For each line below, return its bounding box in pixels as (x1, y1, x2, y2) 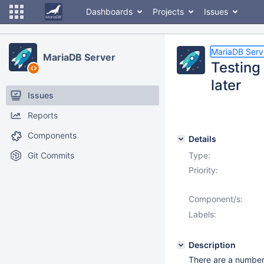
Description (189, 240, 236, 250)
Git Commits (28, 150, 74, 160)
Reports (28, 110, 58, 120)
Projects (153, 6, 184, 16)
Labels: (189, 209, 216, 219)
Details (189, 134, 216, 144)
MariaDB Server (43, 51, 115, 63)
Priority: (189, 165, 218, 175)
